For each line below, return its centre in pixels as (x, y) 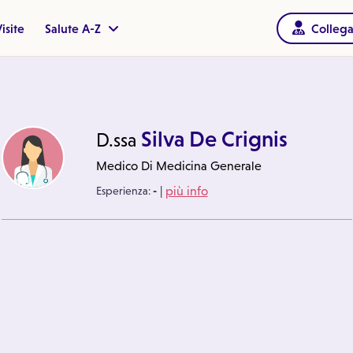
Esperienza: (124, 190)
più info (186, 191)
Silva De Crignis (212, 139)
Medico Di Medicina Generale (178, 166)
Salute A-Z (74, 28)
